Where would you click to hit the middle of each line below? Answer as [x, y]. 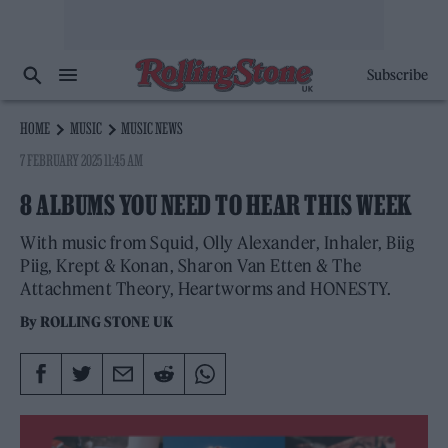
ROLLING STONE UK [107, 322]
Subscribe [397, 75]
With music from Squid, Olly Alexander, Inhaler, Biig [217, 243]
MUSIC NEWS [152, 128]
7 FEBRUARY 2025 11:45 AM [82, 160]
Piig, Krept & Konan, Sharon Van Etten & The [191, 266]
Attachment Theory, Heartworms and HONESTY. [205, 289]
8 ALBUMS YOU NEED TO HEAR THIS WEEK [216, 205]
